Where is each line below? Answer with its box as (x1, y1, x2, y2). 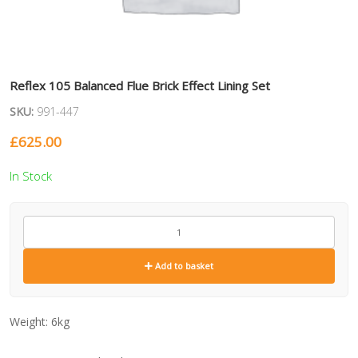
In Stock (10, 168, 52, 185)
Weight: (10, 314, 51, 330)
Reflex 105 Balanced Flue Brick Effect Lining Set (10, 78, 270, 94)
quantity (22, 247, 64, 263)
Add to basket (153, 260, 213, 272)
